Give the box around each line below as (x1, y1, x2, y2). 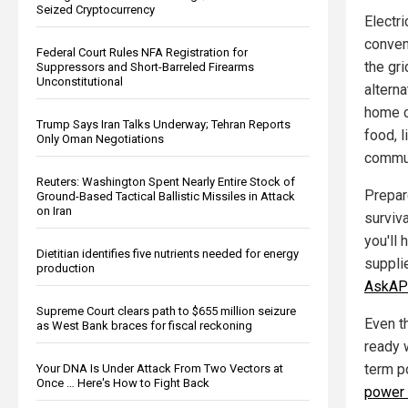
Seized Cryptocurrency (36, 2, 155, 16)
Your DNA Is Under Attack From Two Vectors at (36, 361, 283, 375)
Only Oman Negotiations (36, 131, 164, 146)
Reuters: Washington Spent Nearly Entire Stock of (36, 174, 295, 189)
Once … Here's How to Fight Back (36, 375, 209, 390)
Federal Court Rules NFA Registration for (36, 45, 248, 59)
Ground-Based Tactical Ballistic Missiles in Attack (36, 189, 295, 203)
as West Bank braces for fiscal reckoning (36, 318, 252, 332)
